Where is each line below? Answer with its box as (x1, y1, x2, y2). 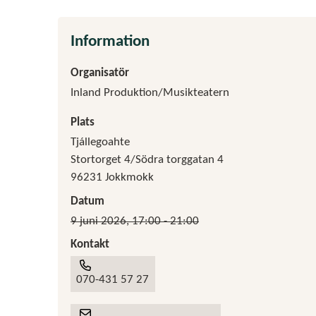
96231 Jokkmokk (71, 171, 154, 184)
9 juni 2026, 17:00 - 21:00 (71, 214, 200, 227)
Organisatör (71, 66, 130, 79)
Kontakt (71, 238, 110, 251)
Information (71, 33, 150, 50)
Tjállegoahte (71, 136, 130, 149)
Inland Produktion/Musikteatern (71, 87, 230, 99)
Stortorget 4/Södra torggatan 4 (71, 154, 224, 166)
